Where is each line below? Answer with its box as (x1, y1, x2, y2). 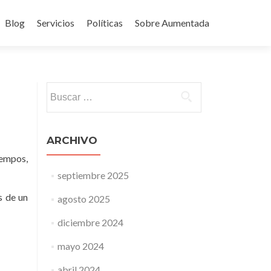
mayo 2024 (57, 240, 104, 252)
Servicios (37, 17, 74, 28)
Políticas (87, 17, 123, 28)
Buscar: (46, 83, 77, 94)
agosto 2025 (57, 193, 110, 204)
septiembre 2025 (57, 169, 129, 181)
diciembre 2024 (57, 217, 123, 228)
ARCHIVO (47, 134, 97, 146)
